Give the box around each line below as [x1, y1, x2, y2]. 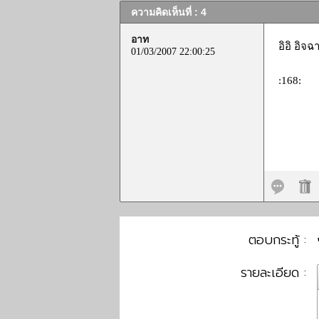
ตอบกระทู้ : [249, 230, 306, 250]
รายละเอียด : [241, 263, 306, 283]
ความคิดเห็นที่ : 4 [131, 6, 206, 18]
